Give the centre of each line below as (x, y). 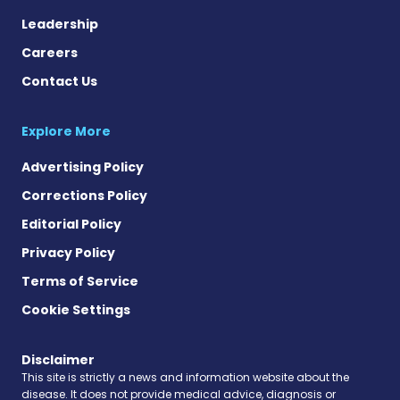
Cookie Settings (76, 310)
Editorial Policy (71, 225)
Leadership (60, 25)
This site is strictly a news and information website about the (185, 378)
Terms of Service (80, 282)
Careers (50, 53)
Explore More (66, 132)
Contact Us (59, 82)
